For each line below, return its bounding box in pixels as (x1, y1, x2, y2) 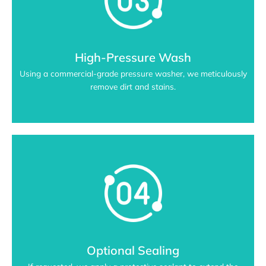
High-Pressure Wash (75, 50, 191, 65)
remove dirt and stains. (90, 81, 176, 92)
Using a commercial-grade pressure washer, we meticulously (19, 68, 247, 79)
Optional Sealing (87, 243, 179, 258)
